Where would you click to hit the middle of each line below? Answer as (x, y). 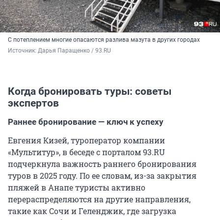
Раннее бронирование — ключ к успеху (86, 122)
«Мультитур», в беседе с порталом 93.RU (86, 152)
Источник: (23, 51)
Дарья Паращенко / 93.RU (74, 51)
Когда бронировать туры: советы (90, 92)
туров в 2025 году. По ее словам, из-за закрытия (102, 176)
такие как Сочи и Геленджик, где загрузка (92, 211)
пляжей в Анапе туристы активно (77, 188)
